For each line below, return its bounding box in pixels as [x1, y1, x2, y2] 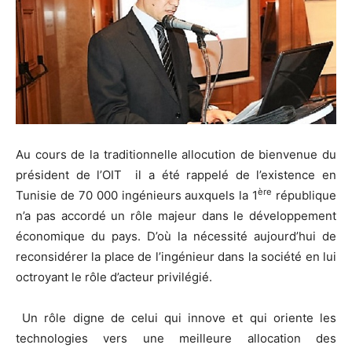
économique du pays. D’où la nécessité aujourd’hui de [16, 228, 336, 244]
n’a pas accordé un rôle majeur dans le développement [16, 207, 336, 223]
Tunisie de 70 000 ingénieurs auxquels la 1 [16, 187, 258, 203]
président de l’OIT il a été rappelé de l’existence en [16, 167, 336, 182]
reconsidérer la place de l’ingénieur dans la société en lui [16, 248, 336, 264]
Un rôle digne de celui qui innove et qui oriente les [16, 310, 336, 325]
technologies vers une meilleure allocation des [16, 330, 336, 346]
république [272, 187, 336, 203]
